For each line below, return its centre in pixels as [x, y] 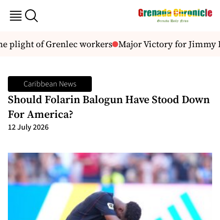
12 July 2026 [28, 127]
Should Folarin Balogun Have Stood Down [109, 99]
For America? [42, 114]
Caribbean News [50, 84]
